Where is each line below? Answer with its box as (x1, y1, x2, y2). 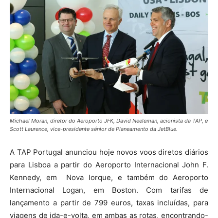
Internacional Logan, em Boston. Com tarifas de (10, 185, 208, 195)
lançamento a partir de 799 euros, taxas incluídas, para (10, 198, 208, 207)
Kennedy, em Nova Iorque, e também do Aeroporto (10, 173, 208, 182)
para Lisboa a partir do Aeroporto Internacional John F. (10, 160, 208, 169)
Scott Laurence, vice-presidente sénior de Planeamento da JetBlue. (10, 126, 178, 132)
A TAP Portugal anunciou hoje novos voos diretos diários (10, 147, 208, 157)
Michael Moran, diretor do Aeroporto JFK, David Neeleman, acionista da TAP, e (10, 117, 208, 124)
